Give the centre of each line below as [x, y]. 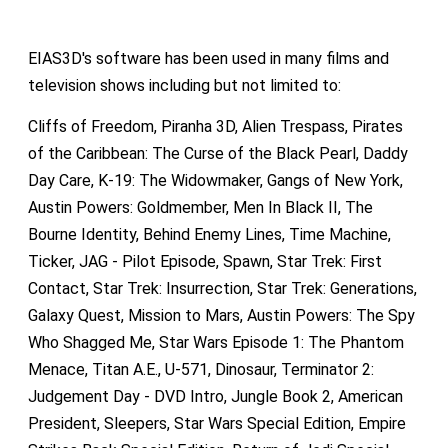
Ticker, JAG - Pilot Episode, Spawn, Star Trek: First [204, 261]
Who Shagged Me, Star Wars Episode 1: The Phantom [215, 342]
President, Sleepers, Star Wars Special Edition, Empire [216, 423]
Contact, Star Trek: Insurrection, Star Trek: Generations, [222, 288]
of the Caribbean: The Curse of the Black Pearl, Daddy [217, 153]
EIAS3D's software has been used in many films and [208, 58]
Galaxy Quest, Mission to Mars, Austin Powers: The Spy [221, 315]
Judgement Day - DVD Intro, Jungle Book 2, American [215, 396]
